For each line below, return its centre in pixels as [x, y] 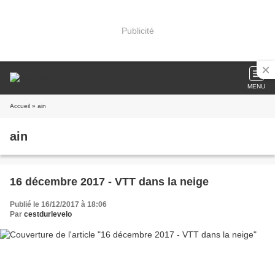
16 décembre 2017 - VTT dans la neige [109, 182]
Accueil [20, 106]
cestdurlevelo [48, 214]
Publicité [137, 30]
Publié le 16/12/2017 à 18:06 [58, 204]
